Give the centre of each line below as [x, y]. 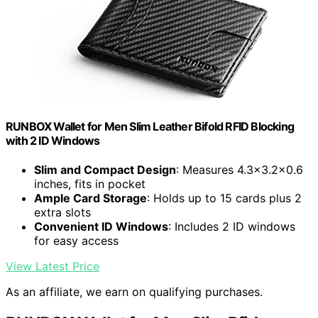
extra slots [62, 212]
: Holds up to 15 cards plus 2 [224, 198]
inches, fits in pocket [90, 183]
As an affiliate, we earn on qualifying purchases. [134, 291]
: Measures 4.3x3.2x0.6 [240, 169]
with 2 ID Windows [53, 140]
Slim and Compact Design [105, 169]
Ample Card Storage [91, 198]
